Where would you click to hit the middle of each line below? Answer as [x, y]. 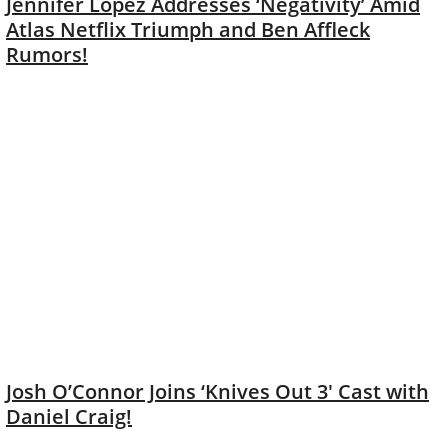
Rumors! [47, 55]
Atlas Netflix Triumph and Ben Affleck [188, 30]
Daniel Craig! [69, 416]
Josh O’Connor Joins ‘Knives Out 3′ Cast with [217, 391]
